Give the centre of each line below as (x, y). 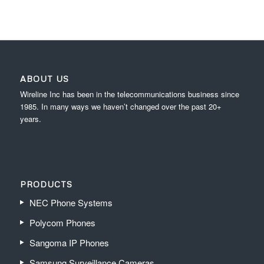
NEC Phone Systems (71, 202)
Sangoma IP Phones (69, 242)
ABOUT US (44, 79)
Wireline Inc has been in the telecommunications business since (129, 94)
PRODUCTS (46, 184)
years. (30, 119)
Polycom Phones (62, 222)
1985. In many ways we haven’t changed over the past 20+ (121, 107)
